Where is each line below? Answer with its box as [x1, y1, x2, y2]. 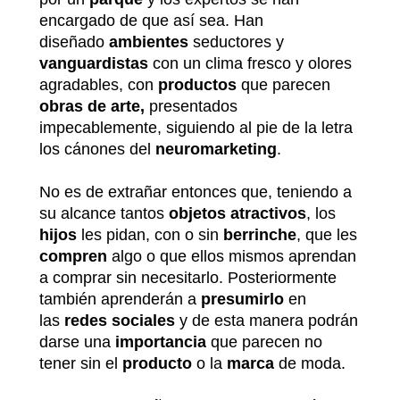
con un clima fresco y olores [148, 54, 352, 72]
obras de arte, [39, 96, 145, 115]
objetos [169, 204, 226, 222]
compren [39, 246, 107, 265]
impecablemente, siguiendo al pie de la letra [39, 118, 353, 137]
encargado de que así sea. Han [39, 11, 263, 29]
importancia [115, 332, 206, 351]
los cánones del [39, 139, 155, 158]
